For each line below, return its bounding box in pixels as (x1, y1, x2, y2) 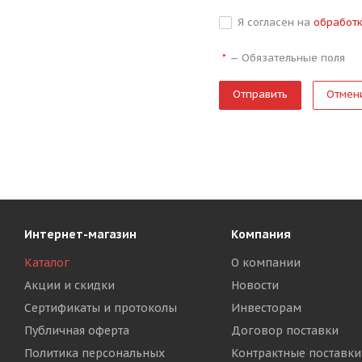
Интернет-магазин (24, 227, 137, 242)
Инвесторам (230, 301, 301, 315)
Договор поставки (230, 323, 339, 338)
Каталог (24, 255, 69, 270)
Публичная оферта (24, 323, 129, 338)
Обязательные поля (242, 51, 346, 65)
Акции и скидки (24, 278, 115, 293)
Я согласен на (238, 15, 314, 29)
